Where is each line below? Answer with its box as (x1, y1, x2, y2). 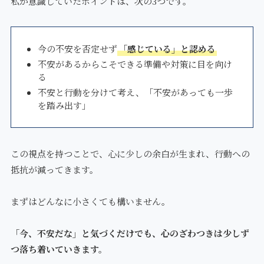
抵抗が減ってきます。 (10, 163, 98, 176)
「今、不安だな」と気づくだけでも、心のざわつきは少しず (10, 227, 249, 240)
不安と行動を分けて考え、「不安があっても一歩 (37, 85, 233, 98)
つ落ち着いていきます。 (10, 243, 107, 256)
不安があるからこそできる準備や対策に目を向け (37, 58, 232, 71)
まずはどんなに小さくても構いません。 (10, 195, 170, 208)
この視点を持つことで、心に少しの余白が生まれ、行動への (10, 147, 250, 160)
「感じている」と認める (118, 42, 216, 55)
